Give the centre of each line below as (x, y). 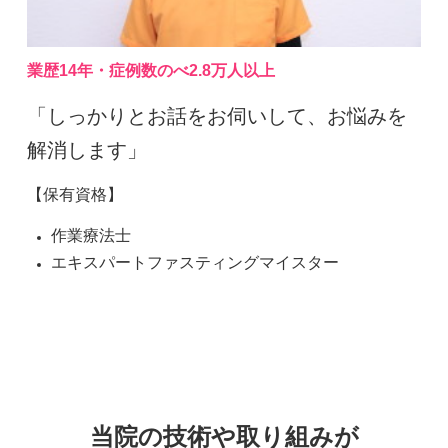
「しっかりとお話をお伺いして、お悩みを (217, 115)
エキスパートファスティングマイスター (195, 263)
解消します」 (87, 149)
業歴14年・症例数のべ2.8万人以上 (151, 71)
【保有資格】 (75, 195)
